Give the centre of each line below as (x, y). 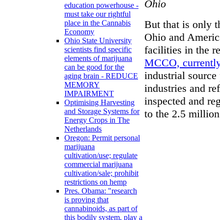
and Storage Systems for (102, 111)
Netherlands (83, 129)
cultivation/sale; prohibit (101, 173)
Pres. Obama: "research (101, 191)
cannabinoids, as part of (101, 209)
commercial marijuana (98, 165)
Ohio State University (98, 41)
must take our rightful (97, 14)
